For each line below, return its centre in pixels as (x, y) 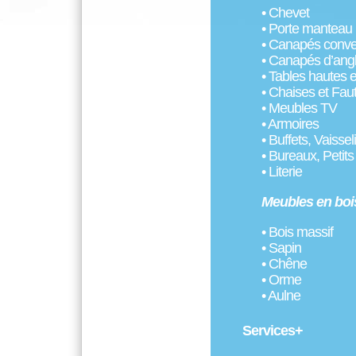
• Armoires (290, 124)
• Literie (282, 172)
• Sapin (281, 248)
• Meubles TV (299, 108)
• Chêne (284, 264)
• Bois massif (297, 232)
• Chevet (285, 13)
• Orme (281, 280)
